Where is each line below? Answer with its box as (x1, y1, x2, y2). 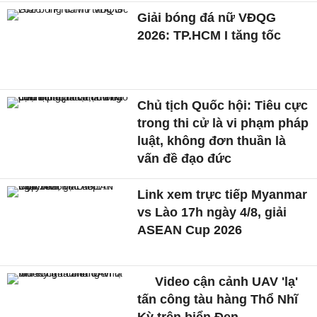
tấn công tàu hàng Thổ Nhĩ (137, 292, 299, 307)
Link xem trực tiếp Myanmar (137, 187, 308, 202)
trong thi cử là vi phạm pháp (137, 115, 309, 130)
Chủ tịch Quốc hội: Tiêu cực (137, 98, 309, 113)
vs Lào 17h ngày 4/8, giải (137, 204, 287, 219)
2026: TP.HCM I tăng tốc (137, 28, 282, 42)
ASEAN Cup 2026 (137, 222, 243, 237)
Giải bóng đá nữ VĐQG (137, 10, 277, 25)
